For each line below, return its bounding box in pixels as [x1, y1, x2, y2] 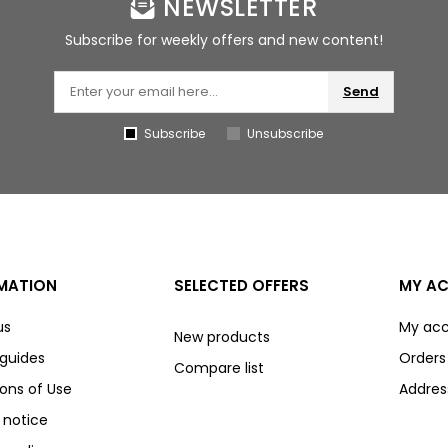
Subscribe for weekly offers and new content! [65, 30, 383, 51]
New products [173, 327, 270, 348]
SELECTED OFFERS [173, 275, 309, 297]
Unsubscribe [246, 125, 323, 143]
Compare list [173, 358, 264, 379]
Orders [398, 348, 446, 369]
